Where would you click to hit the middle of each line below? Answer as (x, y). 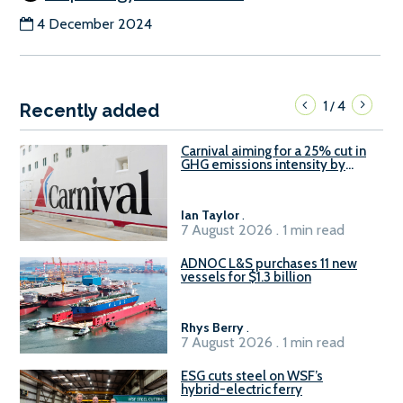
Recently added (90, 110)
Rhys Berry (212, 327)
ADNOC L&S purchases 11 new (269, 263)
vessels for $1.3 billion (246, 277)
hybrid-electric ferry (242, 389)
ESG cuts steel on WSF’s (252, 376)
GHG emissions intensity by (263, 164)
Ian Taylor (210, 215)
